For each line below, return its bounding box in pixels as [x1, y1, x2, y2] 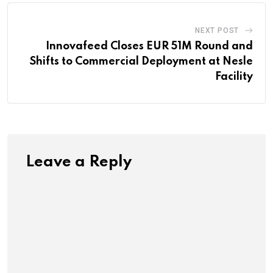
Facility [215, 71, 253, 82]
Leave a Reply [26, 154, 132, 170]
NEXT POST [194, 26, 239, 35]
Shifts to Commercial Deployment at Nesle [30, 55, 253, 67]
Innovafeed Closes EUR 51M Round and [46, 40, 253, 52]
